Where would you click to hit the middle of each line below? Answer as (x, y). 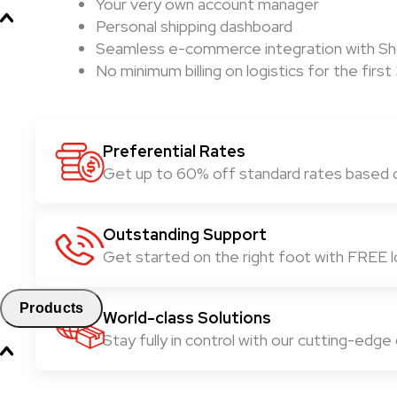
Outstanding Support (185, 234)
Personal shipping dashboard (194, 26)
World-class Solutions (187, 318)
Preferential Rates (174, 151)
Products (52, 308)
